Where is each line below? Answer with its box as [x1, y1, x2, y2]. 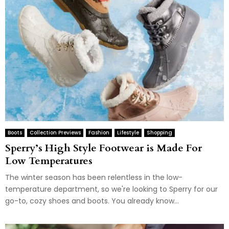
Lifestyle [117, 128, 139, 136]
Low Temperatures [5, 153, 93, 168]
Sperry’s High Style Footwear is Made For [5, 141, 202, 155]
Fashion [88, 128, 109, 136]
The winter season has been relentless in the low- [5, 172, 182, 182]
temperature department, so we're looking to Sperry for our [5, 184, 218, 194]
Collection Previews [30, 128, 81, 136]
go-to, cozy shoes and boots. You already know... [5, 195, 179, 206]
